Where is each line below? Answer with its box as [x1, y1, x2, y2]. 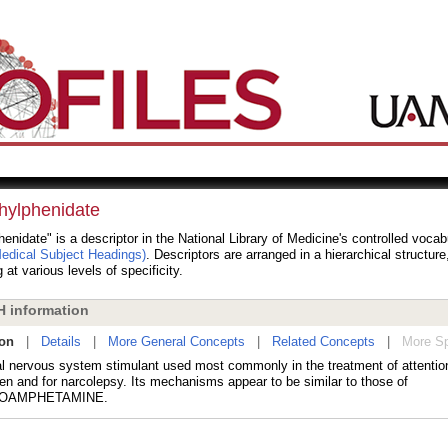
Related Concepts [271, 334, 375, 349]
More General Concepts [107, 334, 245, 349]
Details [40, 334, 81, 349]
